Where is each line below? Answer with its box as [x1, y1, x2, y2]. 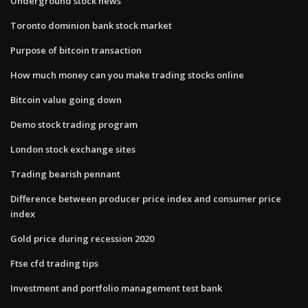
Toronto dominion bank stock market [10, 19, 172, 32]
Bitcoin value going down [10, 93, 122, 106]
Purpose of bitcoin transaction [10, 43, 142, 56]
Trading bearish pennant [10, 167, 120, 180]
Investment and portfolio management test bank [10, 281, 222, 294]
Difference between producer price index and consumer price [10, 192, 281, 205]
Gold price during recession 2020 [10, 232, 154, 245]
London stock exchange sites [10, 142, 135, 155]
